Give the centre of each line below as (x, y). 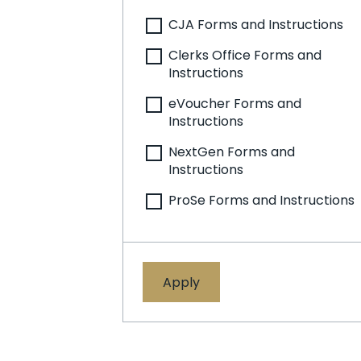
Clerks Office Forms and (245, 55)
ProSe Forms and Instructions (261, 200)
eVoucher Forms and (235, 104)
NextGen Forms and (232, 152)
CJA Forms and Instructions (256, 25)
